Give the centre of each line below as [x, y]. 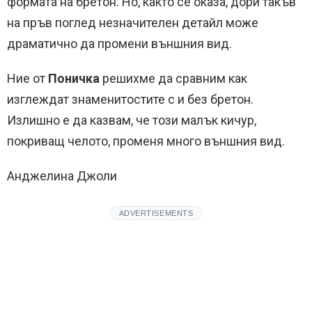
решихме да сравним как [173, 78]
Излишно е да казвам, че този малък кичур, [132, 120]
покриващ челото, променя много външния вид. [146, 141]
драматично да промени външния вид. [119, 44]
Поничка [74, 78]
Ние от [28, 78]
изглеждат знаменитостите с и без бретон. [130, 99]
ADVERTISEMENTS [156, 213]
